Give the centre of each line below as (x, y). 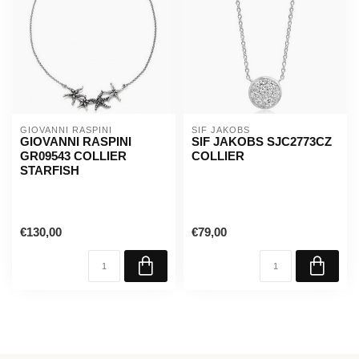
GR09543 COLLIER (73, 156)
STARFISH (50, 170)
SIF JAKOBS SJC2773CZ (262, 141)
